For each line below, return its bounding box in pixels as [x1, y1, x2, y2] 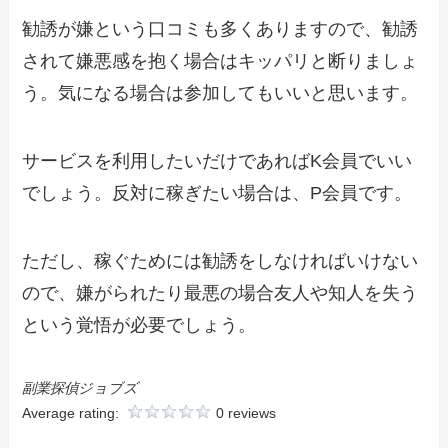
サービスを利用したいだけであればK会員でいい [22, 150, 413, 171]
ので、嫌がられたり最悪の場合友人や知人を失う [22, 282, 419, 303]
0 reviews [216, 405, 277, 422]
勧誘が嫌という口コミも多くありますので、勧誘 [22, 18, 419, 39]
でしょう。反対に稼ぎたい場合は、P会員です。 [22, 182, 413, 203]
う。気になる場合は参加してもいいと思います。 [22, 82, 419, 103]
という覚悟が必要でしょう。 [22, 314, 257, 335]
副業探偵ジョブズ [22, 380, 139, 397]
